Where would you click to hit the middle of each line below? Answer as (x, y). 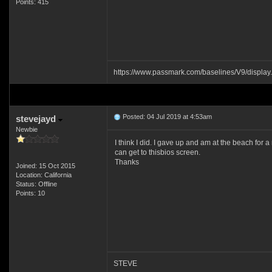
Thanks (127, 162)
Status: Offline (36, 184)
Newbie (26, 129)
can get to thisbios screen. (157, 152)
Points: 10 (30, 193)
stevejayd (37, 119)
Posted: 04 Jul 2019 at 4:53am (166, 117)
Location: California (43, 175)
